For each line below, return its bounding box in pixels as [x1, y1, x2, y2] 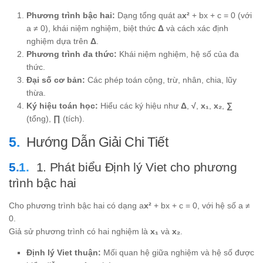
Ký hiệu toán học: [26, 101, 98, 111]
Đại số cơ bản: [26, 75, 85, 85]
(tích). [60, 114, 85, 124]
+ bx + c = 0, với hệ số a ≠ [151, 201, 250, 211]
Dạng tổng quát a [115, 11, 182, 21]
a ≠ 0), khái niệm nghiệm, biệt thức [26, 23, 158, 33]
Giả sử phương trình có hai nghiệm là [9, 227, 150, 237]
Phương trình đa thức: [26, 49, 117, 59]
